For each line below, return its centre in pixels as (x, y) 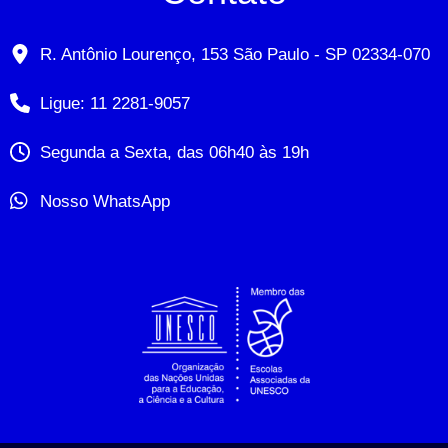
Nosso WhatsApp (105, 201)
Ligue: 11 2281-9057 (115, 103)
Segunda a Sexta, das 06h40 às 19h (174, 152)
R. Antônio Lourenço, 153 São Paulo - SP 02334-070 (235, 54)
